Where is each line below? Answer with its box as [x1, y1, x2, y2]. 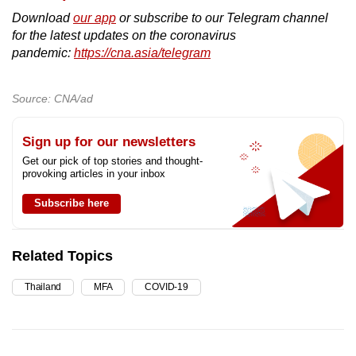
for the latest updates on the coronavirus [12, 28, 236, 42]
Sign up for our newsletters [22, 133, 195, 149]
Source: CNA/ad [12, 91, 93, 105]
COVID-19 [145, 281, 188, 292]
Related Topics [12, 247, 113, 264]
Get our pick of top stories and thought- [22, 154, 203, 167]
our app [73, 10, 116, 25]
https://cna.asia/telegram [74, 45, 211, 60]
